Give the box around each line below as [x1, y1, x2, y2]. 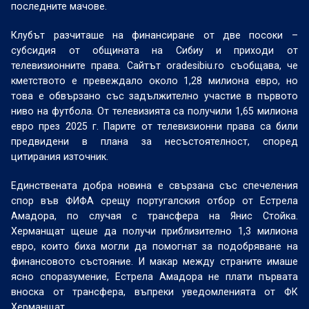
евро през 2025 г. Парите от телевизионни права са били [11, 121, 298, 132]
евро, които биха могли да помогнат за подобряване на [11, 241, 298, 252]
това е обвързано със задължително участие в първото [11, 90, 298, 101]
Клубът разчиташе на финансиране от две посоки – [11, 30, 298, 41]
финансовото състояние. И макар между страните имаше [11, 256, 298, 267]
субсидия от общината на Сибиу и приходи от [11, 45, 298, 56]
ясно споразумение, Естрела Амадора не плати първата [11, 271, 298, 282]
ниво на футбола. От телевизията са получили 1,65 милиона [11, 106, 298, 117]
